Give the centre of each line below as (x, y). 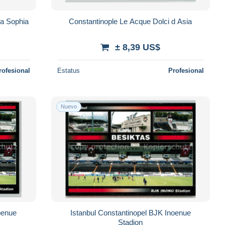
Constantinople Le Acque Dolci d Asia (131, 21)
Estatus (68, 70)
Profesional (186, 70)
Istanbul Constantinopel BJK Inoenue (130, 212)
